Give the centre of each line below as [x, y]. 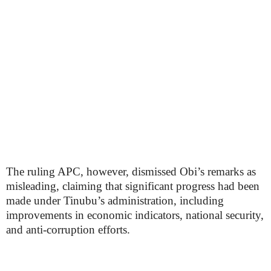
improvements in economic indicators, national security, [135, 215]
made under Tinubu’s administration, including [115, 201]
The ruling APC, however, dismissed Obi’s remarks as [131, 171]
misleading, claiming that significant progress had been [133, 186]
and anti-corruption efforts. [68, 230]
